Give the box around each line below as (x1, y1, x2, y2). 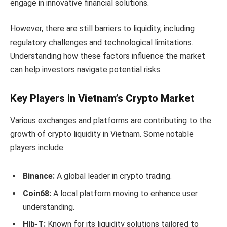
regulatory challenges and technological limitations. (10, 37, 193, 48)
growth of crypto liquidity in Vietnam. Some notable (10, 129, 194, 139)
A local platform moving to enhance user (51, 188, 198, 198)
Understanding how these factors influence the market (10, 51, 205, 61)
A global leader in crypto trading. (55, 171, 172, 181)
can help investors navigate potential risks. (10, 65, 162, 75)
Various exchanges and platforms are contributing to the (10, 116, 211, 126)
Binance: (23, 171, 55, 181)
